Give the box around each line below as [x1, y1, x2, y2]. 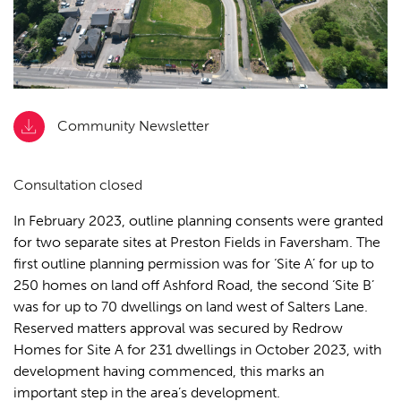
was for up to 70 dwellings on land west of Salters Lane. [13, 297, 368, 315]
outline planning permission [41, 254, 223, 272]
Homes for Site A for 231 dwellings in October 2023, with [13, 340, 381, 358]
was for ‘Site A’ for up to [223, 254, 374, 272]
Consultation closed [13, 175, 142, 193]
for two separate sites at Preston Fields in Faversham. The [13, 233, 380, 251]
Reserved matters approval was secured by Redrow [13, 319, 343, 337]
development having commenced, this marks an [13, 362, 324, 380]
